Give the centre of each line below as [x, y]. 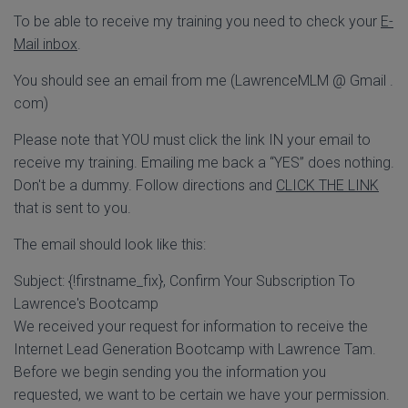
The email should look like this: [110, 245]
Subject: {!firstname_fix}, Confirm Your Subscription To [184, 281]
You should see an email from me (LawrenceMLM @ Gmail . [204, 81]
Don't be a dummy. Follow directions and [145, 185]
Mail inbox [46, 44]
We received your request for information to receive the [191, 326]
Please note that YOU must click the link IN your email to [192, 140]
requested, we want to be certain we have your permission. [202, 395]
